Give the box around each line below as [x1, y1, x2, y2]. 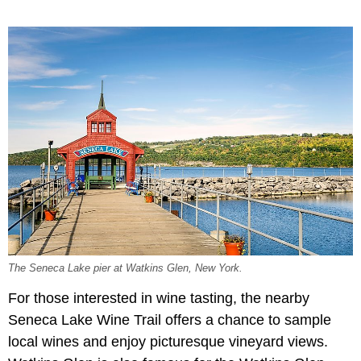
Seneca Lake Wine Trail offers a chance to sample [8, 312, 331, 329]
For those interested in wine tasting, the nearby [8, 290, 309, 307]
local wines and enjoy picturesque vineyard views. [8, 334, 328, 351]
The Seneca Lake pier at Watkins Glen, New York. [8, 263, 243, 275]
